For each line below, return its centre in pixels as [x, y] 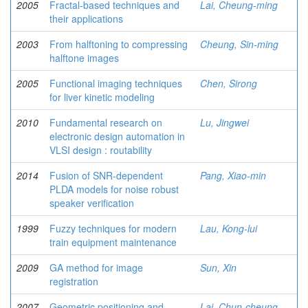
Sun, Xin [218, 267]
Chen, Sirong [229, 83]
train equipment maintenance [113, 242]
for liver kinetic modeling [102, 97]
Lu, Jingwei [224, 122]
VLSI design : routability [101, 150]
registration [74, 281]
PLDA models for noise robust [114, 189]
